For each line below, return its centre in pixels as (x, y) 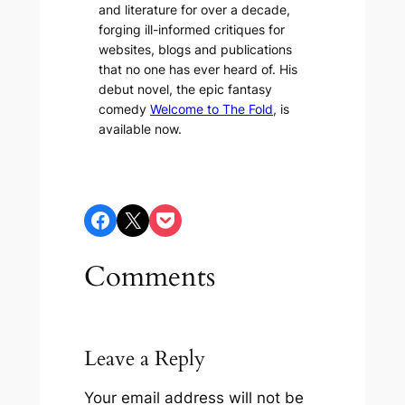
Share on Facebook (95, 219)
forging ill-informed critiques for (192, 30)
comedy (125, 109)
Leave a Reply (145, 358)
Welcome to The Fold (212, 109)
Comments (150, 276)
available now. (141, 129)
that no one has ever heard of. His (198, 70)
